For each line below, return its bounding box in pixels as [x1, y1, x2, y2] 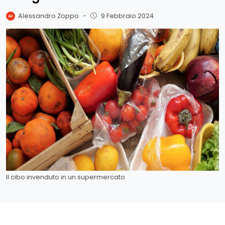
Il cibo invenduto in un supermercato [6, 172, 125, 181]
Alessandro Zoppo [18, 11, 79, 20]
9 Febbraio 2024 [100, 11, 154, 20]
